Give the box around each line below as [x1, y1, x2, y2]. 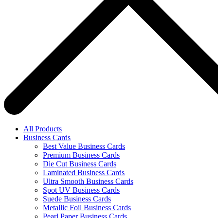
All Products [23, 124, 62, 133]
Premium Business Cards [43, 150, 120, 159]
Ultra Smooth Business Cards [43, 177, 133, 185]
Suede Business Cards [43, 194, 111, 203]
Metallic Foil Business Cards [43, 203, 131, 212]
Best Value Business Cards [43, 142, 125, 150]
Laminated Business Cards [43, 168, 125, 177]
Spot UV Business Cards [43, 185, 120, 194]
